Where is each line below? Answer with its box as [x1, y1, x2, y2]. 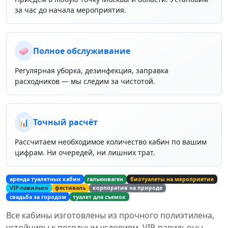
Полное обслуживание [33, 45, 130, 57]
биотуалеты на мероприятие [130, 175, 214, 183]
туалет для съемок [73, 193, 126, 201]
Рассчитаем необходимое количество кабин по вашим [15, 137, 207, 147]
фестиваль [55, 184, 86, 192]
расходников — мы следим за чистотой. [15, 76, 155, 87]
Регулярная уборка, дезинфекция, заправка [15, 66, 168, 76]
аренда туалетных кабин [9, 175, 80, 183]
